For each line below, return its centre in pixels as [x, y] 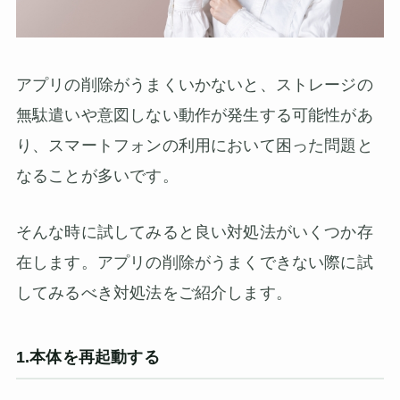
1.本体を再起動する [87, 357]
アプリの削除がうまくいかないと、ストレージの [194, 84]
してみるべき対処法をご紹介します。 [154, 292]
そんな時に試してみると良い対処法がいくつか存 [194, 232]
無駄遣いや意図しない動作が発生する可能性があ [194, 115]
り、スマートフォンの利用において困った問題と [194, 145]
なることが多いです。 [97, 175]
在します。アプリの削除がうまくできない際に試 [194, 262]
